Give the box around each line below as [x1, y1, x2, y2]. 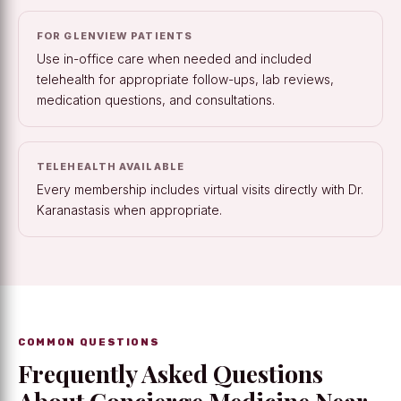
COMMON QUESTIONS [18, 337, 160, 349]
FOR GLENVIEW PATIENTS [37, 30, 193, 43]
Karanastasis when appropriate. [37, 202, 222, 218]
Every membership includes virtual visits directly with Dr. [37, 182, 363, 198]
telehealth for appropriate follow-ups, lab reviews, [37, 72, 334, 88]
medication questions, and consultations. [37, 92, 275, 108]
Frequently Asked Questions [18, 357, 323, 390]
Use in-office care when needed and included [37, 51, 311, 67]
